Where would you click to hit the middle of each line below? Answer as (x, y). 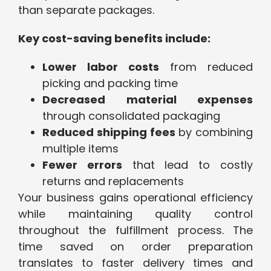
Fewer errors (82, 165)
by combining (214, 132)
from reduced (206, 67)
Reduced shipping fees (109, 132)
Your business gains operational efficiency (135, 198)
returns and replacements (113, 181)
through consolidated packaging (131, 116)
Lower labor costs (101, 67)
